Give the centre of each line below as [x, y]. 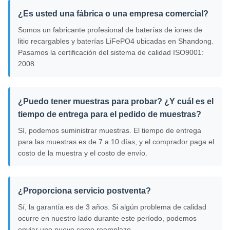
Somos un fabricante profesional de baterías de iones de [110, 30]
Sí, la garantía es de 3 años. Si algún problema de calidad [112, 207]
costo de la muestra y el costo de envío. [83, 153]
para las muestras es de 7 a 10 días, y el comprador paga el [116, 142]
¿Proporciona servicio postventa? [84, 191]
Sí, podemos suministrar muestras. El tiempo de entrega [110, 131]
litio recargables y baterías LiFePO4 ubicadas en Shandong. [116, 41]
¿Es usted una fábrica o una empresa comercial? [113, 14]
